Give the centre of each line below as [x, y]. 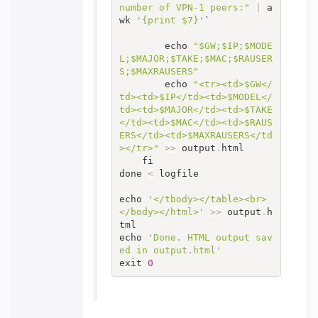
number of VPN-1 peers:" [184, 7]
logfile [176, 173]
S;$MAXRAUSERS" [159, 71]
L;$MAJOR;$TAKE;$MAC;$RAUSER [196, 58]
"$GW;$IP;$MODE [232, 45]
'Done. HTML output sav [210, 237]
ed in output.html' [170, 250]
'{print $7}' [170, 20]
